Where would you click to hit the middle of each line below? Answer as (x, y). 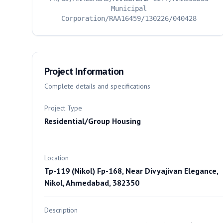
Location (56, 158)
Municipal (129, 8)
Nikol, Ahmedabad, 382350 (92, 183)
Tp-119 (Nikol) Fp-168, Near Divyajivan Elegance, (131, 171)
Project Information (84, 71)
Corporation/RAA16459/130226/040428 (129, 18)
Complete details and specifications (97, 86)
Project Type (63, 108)
